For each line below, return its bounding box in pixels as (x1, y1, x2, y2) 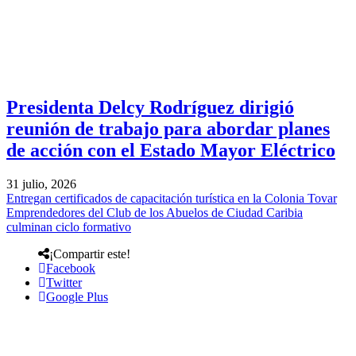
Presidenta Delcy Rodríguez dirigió (6, 97, 294, 118)
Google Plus (46, 289, 108, 304)
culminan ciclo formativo (6, 219, 131, 234)
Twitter (46, 275, 82, 289)
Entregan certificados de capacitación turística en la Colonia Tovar (6, 191, 337, 205)
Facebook (46, 261, 95, 275)
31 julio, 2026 (6, 176, 76, 191)
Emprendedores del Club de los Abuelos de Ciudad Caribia (6, 205, 303, 219)
